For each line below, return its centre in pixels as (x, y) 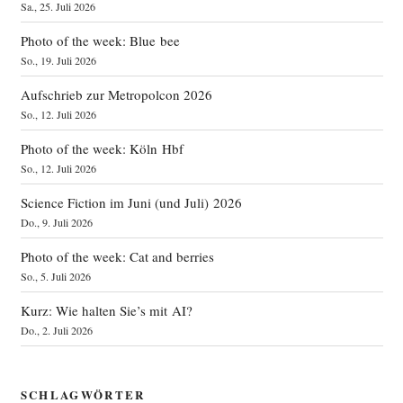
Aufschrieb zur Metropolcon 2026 (116, 94)
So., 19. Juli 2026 (58, 60)
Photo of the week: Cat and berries (117, 256)
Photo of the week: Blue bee (100, 40)
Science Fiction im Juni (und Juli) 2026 (131, 202)
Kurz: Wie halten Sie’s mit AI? (106, 310)
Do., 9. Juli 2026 (56, 222)
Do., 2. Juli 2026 (56, 330)
